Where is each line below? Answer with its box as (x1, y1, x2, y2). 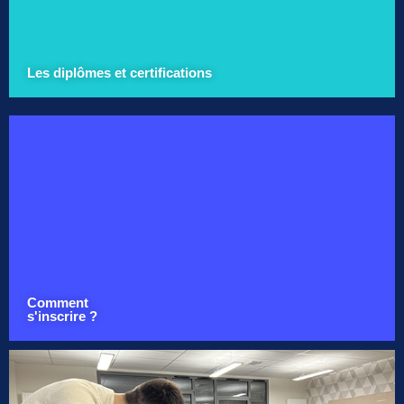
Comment (27, 294, 88, 310)
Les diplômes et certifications (27, 64, 212, 80)
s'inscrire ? (27, 308, 97, 324)
